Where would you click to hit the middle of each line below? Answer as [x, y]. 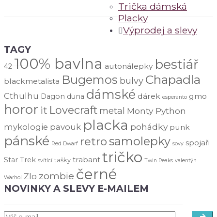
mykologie [26, 127]
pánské [27, 141]
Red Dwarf [65, 144]
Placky [133, 18]
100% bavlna [58, 64]
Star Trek [20, 160]
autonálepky [129, 66]
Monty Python [156, 111]
